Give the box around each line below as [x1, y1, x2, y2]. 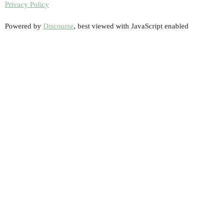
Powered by [5, 22, 43, 30]
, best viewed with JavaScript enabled [74, 22, 189, 30]
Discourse [43, 22, 74, 30]
